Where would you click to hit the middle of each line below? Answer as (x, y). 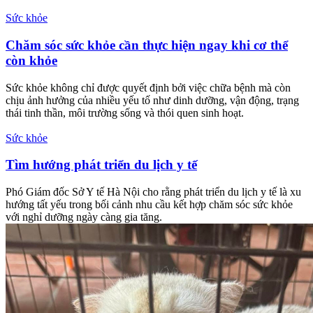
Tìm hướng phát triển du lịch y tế (101, 165)
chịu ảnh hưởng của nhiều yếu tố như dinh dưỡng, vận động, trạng (152, 100)
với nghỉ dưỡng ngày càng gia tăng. (84, 217)
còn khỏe (31, 61)
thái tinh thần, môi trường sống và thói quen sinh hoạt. (125, 112)
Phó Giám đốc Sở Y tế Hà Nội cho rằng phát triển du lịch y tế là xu (153, 192)
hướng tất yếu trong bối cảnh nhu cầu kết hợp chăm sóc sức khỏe (149, 205)
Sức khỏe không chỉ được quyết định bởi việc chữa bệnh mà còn (148, 87)
